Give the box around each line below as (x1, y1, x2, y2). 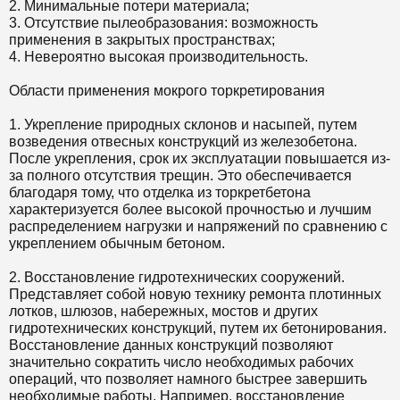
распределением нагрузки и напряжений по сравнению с (9, 219, 387, 234)
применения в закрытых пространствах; (9, 32, 275, 47)
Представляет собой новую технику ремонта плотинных (9, 287, 381, 302)
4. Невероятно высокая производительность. (9, 49, 308, 64)
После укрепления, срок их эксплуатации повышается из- (9, 151, 390, 166)
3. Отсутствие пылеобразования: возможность (9, 15, 318, 30)
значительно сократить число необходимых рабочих (9, 354, 354, 370)
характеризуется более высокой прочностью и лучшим (9, 202, 371, 217)
